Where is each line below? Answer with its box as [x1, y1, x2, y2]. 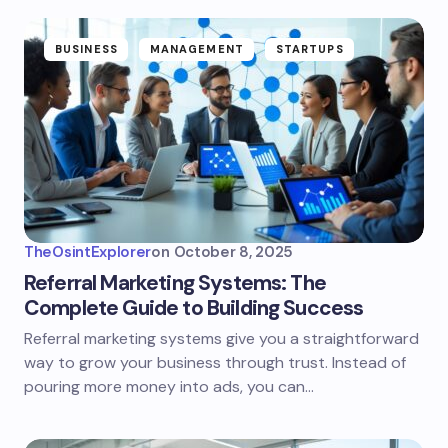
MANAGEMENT [149, 42, 244, 56]
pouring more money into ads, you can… [24, 376, 314, 397]
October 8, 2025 [173, 242, 294, 262]
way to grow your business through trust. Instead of [24, 352, 406, 373]
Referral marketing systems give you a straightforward [24, 328, 419, 349]
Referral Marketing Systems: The [24, 269, 326, 297]
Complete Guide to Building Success [24, 294, 364, 322]
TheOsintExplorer [24, 242, 152, 262]
